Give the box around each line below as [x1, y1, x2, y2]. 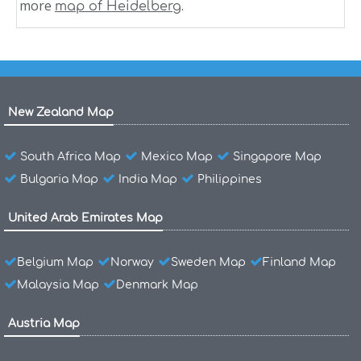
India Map [118, 172, 177, 185]
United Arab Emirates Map [8, 211, 163, 224]
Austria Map [8, 317, 80, 330]
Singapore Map [233, 150, 322, 163]
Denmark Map [116, 278, 198, 291]
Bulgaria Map [20, 172, 98, 185]
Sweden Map [171, 255, 246, 268]
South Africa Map [20, 150, 121, 163]
